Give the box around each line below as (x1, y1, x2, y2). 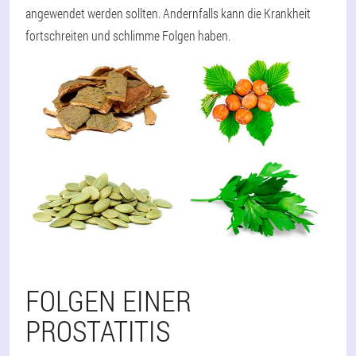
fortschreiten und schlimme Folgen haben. (25, 26, 230, 44)
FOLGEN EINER (25, 281, 192, 320)
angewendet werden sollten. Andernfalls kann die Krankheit (25, 4, 311, 21)
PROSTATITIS (25, 311, 170, 350)
